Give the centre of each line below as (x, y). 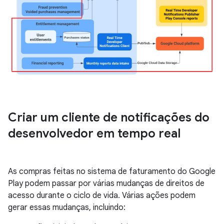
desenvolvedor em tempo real (94, 134)
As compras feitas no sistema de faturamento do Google (112, 172)
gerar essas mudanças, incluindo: (67, 208)
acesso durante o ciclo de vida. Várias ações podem (102, 196)
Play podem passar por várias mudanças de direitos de (106, 184)
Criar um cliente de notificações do (109, 118)
